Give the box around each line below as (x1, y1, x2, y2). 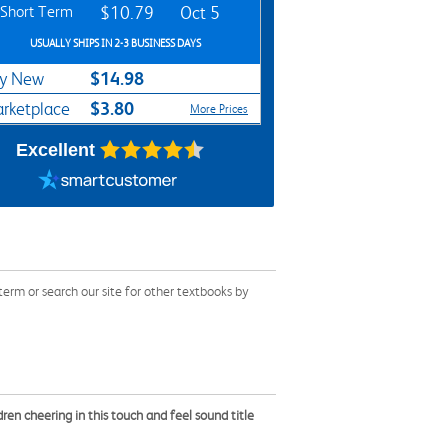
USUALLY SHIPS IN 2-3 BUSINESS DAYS (29, 37, 201, 50)
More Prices (190, 102, 248, 116)
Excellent (15, 140, 95, 160)
